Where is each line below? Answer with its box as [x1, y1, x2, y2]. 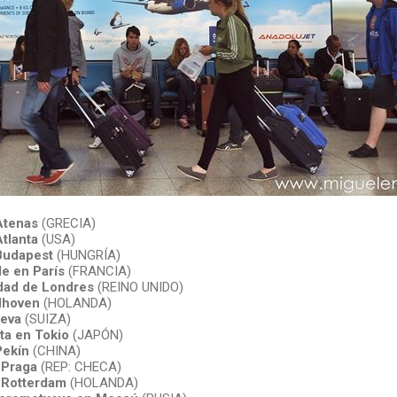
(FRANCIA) [64, 262, 131, 279]
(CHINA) [28, 342, 81, 359]
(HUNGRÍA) [52, 246, 121, 263]
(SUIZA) [20, 310, 71, 327]
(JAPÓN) [68, 326, 123, 343]
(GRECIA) [37, 214, 96, 231]
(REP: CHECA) [36, 358, 121, 375]
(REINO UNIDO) [93, 278, 183, 295]
